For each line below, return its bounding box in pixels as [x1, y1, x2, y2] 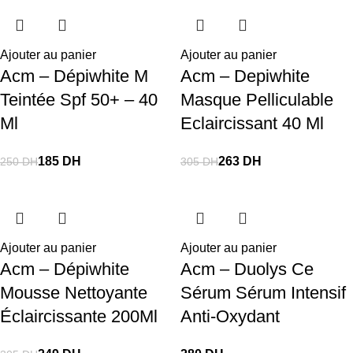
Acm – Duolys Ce [180, 259, 314, 279]
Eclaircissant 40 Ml [180, 113, 324, 133]
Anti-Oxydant [180, 307, 280, 326]
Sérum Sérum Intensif [180, 283, 346, 303]
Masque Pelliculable [180, 90, 333, 110]
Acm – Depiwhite [180, 66, 310, 86]
